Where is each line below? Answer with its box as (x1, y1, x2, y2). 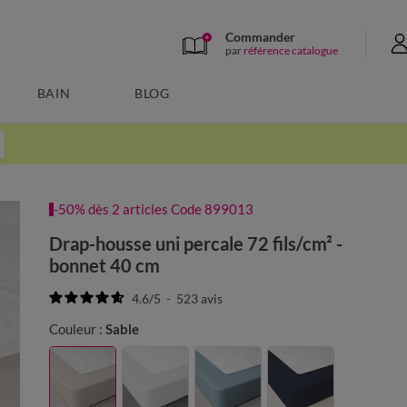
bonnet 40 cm (49, 254, 161, 276)
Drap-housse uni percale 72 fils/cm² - (49, 233, 343, 254)
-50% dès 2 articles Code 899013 (54, 201, 254, 217)
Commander (225, 28, 295, 45)
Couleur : (49, 321, 104, 337)
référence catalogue (243, 43, 338, 57)
